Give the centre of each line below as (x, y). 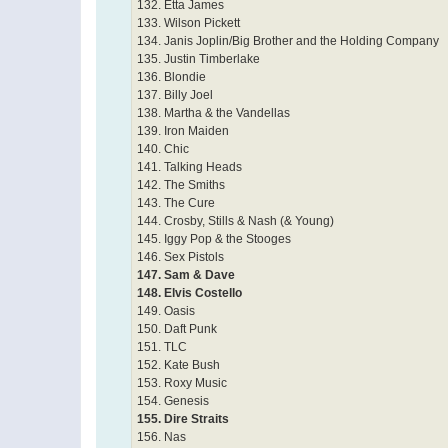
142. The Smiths (181, 184)
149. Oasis (166, 310)
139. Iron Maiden (183, 130)
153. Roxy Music (182, 382)
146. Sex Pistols (180, 256)
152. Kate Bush (178, 364)
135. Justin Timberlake (198, 58)
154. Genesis (173, 400)
